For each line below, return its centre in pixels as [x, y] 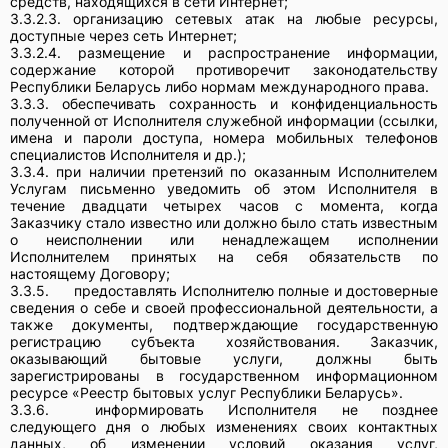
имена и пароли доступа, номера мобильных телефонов [224, 137]
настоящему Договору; [90, 273]
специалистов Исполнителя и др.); [128, 154]
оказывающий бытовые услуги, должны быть [224, 358]
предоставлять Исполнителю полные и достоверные [256, 290]
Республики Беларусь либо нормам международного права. [219, 86]
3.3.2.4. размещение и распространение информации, [224, 52]
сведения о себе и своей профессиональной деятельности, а [224, 307]
